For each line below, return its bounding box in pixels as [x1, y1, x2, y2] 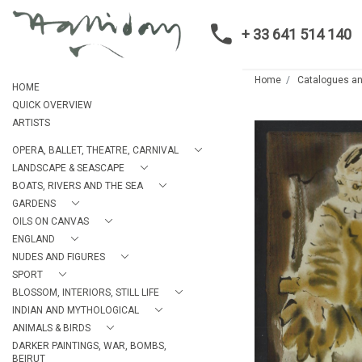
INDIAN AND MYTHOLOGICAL [12, 305, 139, 316]
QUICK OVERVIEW [12, 99, 92, 111]
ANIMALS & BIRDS [12, 322, 90, 334]
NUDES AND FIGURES [12, 251, 105, 263]
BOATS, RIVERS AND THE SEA [12, 180, 143, 192]
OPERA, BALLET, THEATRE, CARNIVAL [12, 145, 179, 156]
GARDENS [12, 198, 56, 209]
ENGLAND [12, 234, 55, 245]
